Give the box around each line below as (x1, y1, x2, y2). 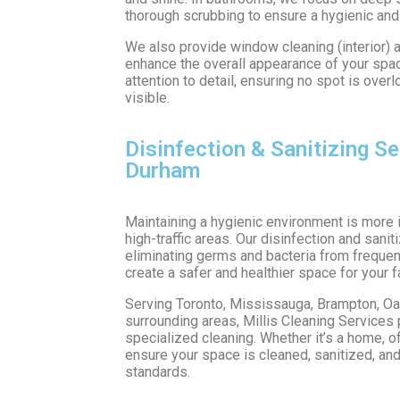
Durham (125, 157, 200, 183)
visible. (125, 88, 170, 106)
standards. (125, 362, 190, 380)
